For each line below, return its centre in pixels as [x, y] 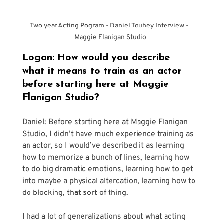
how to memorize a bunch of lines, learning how [106, 157]
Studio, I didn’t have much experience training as [109, 134]
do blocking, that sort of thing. [75, 193]
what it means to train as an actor [103, 71]
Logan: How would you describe [97, 58]
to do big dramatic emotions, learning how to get [108, 169]
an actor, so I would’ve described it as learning [104, 146]
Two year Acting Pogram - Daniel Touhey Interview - [110, 26]
